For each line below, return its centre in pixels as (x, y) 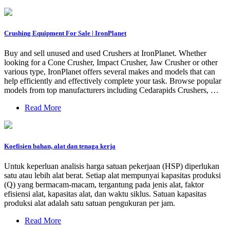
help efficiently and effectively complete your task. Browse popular (113, 81)
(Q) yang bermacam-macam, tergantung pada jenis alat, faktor (104, 185)
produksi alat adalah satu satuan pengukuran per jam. (90, 203)
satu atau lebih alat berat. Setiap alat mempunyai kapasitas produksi (112, 176)
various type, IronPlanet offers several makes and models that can (110, 72)
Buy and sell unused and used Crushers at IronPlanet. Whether (105, 53)
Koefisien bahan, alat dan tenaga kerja (60, 146)
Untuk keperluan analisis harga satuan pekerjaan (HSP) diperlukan (112, 166)
